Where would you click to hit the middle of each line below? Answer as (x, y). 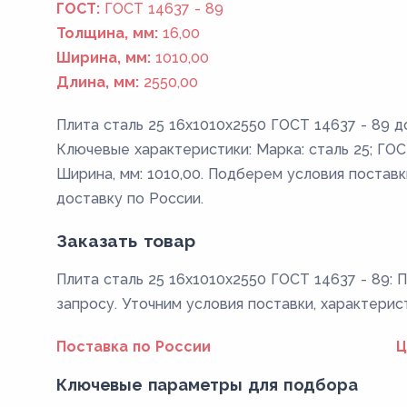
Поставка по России (134, 347)
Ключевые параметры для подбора (207, 385)
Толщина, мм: (108, 33)
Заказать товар (126, 241)
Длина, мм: (98, 82)
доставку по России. (130, 199)
